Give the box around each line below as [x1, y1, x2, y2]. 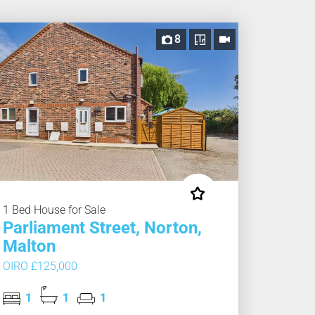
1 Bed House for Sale [2, 203, 105, 217]
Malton [2, 236, 56, 257]
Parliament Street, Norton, [2, 218, 202, 238]
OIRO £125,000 [2, 259, 77, 274]
